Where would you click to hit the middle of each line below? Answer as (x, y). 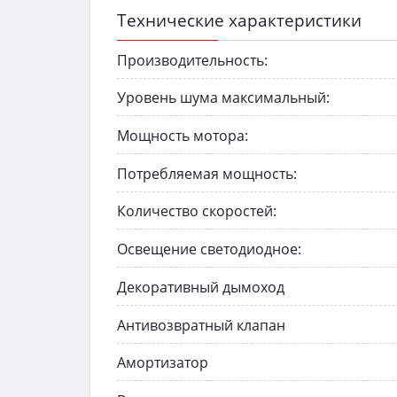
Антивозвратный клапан (201, 325)
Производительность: (192, 60)
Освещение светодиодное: (209, 249)
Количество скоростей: (197, 211)
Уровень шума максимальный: (223, 98)
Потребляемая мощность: (207, 173)
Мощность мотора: (183, 135)
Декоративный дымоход (201, 287)
